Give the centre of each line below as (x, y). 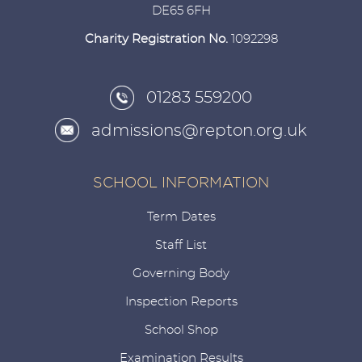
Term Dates (181, 217)
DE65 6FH (181, 11)
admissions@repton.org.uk (199, 130)
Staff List (181, 246)
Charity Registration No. (158, 39)
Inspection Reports (181, 302)
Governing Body (181, 274)
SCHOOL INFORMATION (181, 183)
